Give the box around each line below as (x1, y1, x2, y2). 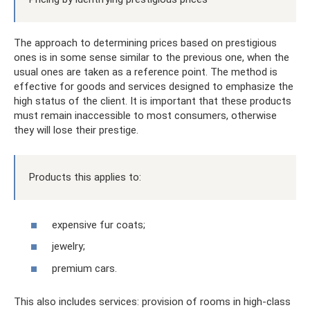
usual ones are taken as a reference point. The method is (14, 66, 277, 78)
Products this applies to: (29, 171, 141, 183)
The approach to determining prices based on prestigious (14, 37, 277, 49)
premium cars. (52, 262, 117, 275)
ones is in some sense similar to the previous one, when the (14, 51, 289, 64)
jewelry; (52, 240, 85, 253)
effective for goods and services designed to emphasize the (14, 80, 293, 93)
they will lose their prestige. (14, 124, 138, 136)
